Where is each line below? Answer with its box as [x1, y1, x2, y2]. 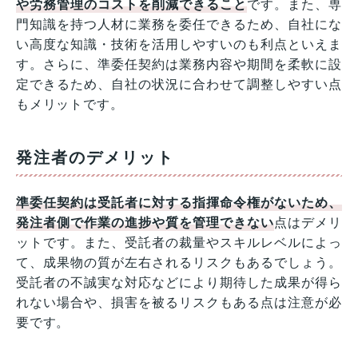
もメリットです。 [16, 97, 124, 112]
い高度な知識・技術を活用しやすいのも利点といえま [16, 38, 342, 52]
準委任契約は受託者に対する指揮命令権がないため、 [16, 196, 342, 210]
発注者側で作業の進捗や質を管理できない [16, 216, 275, 230]
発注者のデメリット [16, 149, 174, 167]
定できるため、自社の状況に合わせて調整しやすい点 [16, 78, 342, 92]
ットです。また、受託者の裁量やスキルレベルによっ [16, 236, 342, 250]
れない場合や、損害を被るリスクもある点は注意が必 [16, 296, 342, 310]
